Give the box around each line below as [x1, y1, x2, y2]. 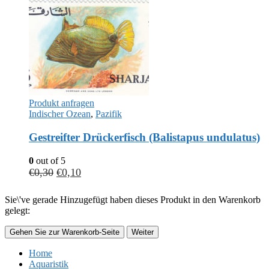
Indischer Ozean [29, 109, 91, 119]
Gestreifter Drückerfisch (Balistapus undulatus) [29, 130, 260, 144]
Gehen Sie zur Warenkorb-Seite [10, 227, 119, 237]
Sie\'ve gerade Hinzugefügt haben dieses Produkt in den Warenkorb [5, 194, 261, 205]
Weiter [131, 227, 154, 237]
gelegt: [5, 205, 30, 216]
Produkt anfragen [29, 98, 94, 109]
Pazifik [95, 109, 122, 119]
